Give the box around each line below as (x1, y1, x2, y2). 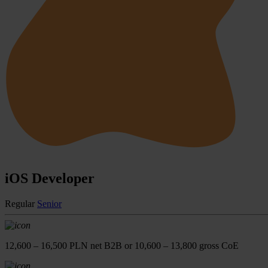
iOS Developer (5, 170, 95, 186)
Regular (5, 198, 35, 209)
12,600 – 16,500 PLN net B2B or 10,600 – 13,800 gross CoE (5, 240, 239, 251)
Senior (37, 198, 62, 209)
